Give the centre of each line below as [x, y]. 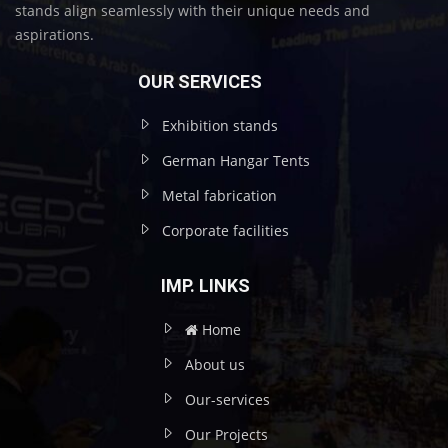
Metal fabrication [219, 195]
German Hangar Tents [236, 160]
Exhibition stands [220, 125]
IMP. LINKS [205, 285]
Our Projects [226, 434]
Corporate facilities [225, 230]
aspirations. [54, 34]
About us [214, 364]
